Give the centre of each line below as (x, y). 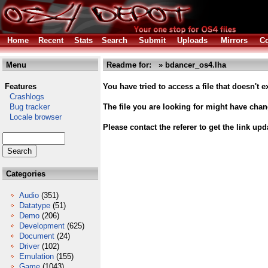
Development (42, 226)
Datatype (35, 205)
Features (21, 86)
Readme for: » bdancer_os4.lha (165, 65)
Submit (152, 40)
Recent (51, 40)
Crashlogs (23, 97)
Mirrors (234, 40)
